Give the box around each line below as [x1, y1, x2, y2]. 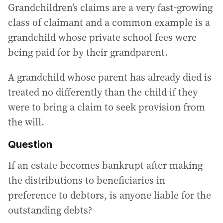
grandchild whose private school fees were [8, 30, 197, 45]
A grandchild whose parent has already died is [8, 70, 212, 85]
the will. [8, 115, 44, 129]
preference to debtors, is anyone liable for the [8, 188, 211, 202]
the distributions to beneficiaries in [8, 173, 165, 187]
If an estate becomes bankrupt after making [8, 158, 203, 172]
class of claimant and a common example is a [8, 15, 210, 30]
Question [8, 138, 52, 151]
